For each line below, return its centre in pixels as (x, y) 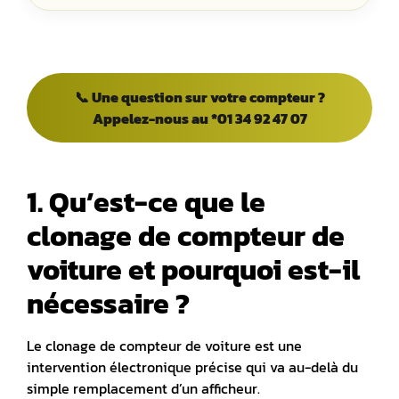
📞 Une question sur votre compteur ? (199, 97)
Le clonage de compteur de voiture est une (164, 345)
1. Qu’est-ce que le (146, 202)
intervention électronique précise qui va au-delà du (192, 366)
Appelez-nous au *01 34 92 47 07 (199, 118)
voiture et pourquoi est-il (193, 269)
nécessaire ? (108, 303)
